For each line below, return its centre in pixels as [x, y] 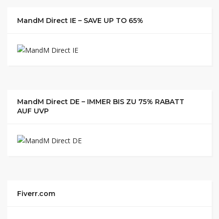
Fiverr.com [36, 193]
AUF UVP [33, 111]
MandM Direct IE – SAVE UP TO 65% [80, 21]
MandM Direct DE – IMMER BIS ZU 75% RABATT [101, 101]
